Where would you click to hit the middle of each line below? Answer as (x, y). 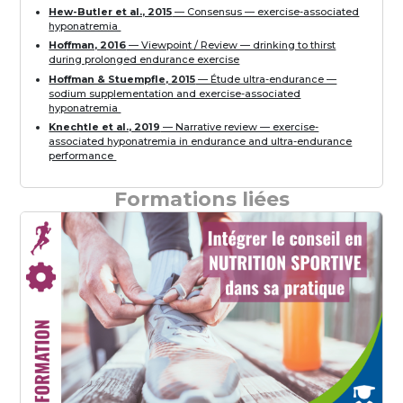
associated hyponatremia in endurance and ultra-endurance (201, 142)
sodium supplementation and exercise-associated (175, 93)
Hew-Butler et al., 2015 (111, 11)
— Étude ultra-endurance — (266, 79)
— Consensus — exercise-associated (266, 11)
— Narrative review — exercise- (240, 127)
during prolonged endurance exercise (144, 60)
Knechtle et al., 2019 (105, 127)
